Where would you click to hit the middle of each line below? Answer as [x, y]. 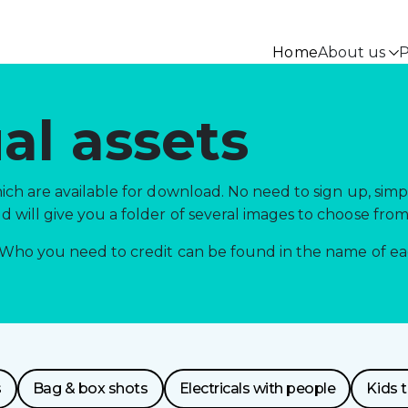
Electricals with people [257, 388]
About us [351, 52]
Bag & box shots [90, 388]
